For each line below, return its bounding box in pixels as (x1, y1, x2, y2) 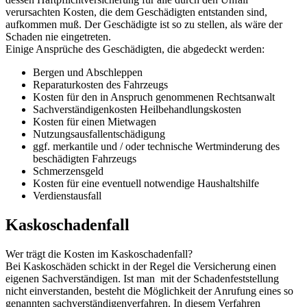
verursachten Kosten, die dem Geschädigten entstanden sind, (5, 5, 267, 18)
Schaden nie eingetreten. (5, 30, 111, 42)
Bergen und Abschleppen (33, 66, 143, 78)
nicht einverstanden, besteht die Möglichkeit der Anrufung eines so (5, 284, 293, 297)
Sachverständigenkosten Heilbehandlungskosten (33, 103, 241, 115)
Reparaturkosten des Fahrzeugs (33, 78, 168, 90)
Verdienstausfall (33, 189, 101, 201)
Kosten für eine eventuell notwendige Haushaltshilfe (33, 177, 259, 189)
